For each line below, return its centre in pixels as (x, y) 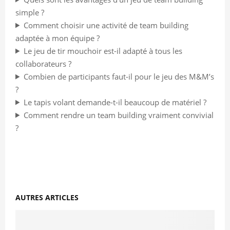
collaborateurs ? (43, 63)
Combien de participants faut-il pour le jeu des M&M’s (119, 76)
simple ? (30, 12)
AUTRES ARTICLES (47, 197)
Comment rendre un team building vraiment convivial (118, 115)
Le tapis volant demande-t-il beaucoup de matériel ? (115, 102)
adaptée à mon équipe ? (57, 38)
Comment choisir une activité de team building (106, 25)
